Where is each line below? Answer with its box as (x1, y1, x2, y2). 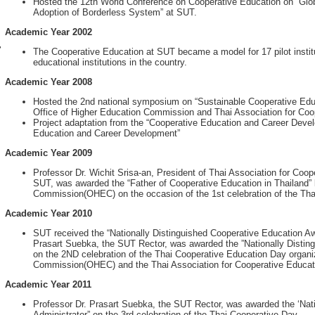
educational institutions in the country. (33, 57, 187, 67)
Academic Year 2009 (5, 148, 92, 158)
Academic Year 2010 (5, 208, 92, 219)
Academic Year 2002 (5, 27, 92, 37)
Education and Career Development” (33, 128, 180, 139)
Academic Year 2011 (5, 279, 91, 290)
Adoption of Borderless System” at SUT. (33, 7, 197, 18)
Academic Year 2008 (5, 77, 92, 87)
